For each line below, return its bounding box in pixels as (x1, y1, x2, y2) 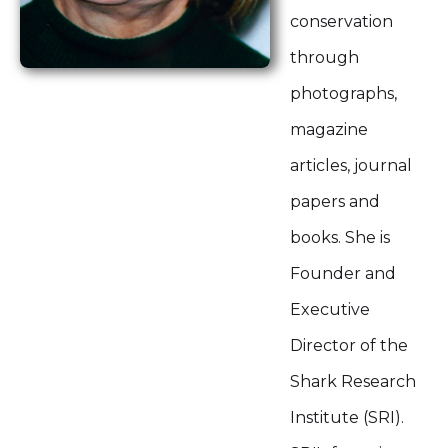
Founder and (290, 264, 396, 283)
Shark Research (290, 372, 416, 391)
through (290, 48, 359, 67)
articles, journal (290, 156, 412, 175)
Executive (290, 300, 370, 319)
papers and (290, 192, 380, 211)
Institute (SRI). (290, 408, 404, 427)
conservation (290, 12, 393, 31)
